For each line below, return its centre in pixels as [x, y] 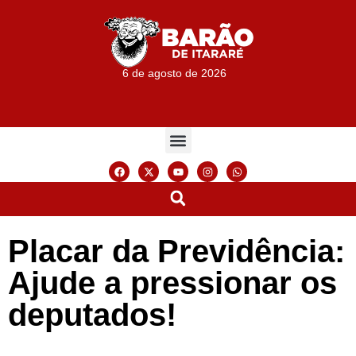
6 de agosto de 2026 [175, 74]
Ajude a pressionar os [172, 282]
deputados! [92, 314]
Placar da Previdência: [176, 251]
